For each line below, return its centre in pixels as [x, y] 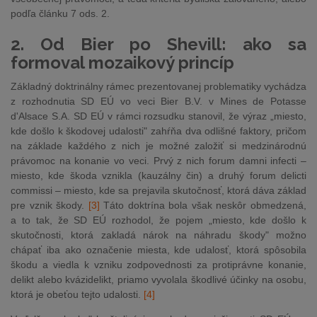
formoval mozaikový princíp [122, 63]
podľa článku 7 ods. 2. [60, 13]
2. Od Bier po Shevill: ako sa [158, 44]
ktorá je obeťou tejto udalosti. [77, 294]
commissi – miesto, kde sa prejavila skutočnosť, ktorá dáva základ [158, 190]
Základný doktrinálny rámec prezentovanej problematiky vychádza [158, 86]
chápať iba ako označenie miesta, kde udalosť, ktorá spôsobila [158, 250]
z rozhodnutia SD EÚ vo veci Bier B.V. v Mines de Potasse [158, 101]
